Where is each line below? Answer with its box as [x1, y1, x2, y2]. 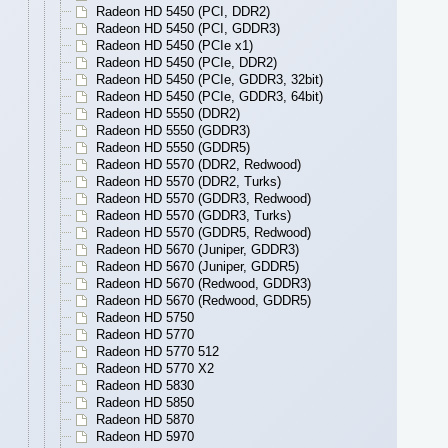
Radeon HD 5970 [96, 429, 194, 445]
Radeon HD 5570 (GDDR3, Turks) [96, 208, 291, 224]
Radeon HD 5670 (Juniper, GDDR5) [96, 259, 299, 275]
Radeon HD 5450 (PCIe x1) [96, 38, 253, 54]
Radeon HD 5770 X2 [96, 361, 214, 377]
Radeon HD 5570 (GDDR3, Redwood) [96, 191, 311, 207]
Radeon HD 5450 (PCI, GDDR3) [96, 21, 280, 37]
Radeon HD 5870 [96, 412, 194, 428]
